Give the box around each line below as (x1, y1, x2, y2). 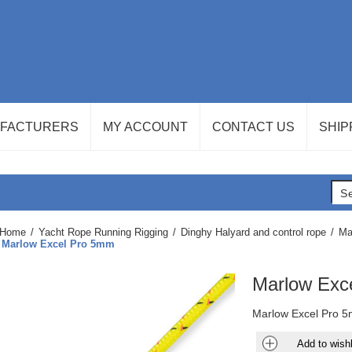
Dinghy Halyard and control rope (180, 226, 326, 238)
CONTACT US (212, 120, 295, 134)
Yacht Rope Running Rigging (38, 226, 168, 238)
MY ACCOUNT (103, 120, 188, 134)
